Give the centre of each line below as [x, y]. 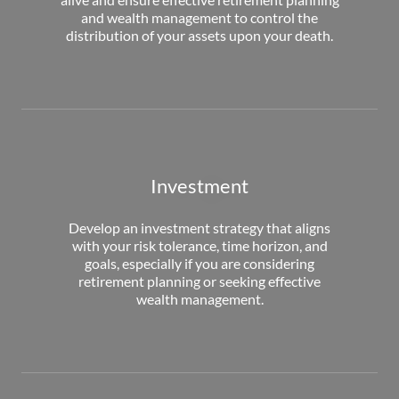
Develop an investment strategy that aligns [199, 227]
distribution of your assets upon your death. [199, 35]
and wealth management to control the [199, 17]
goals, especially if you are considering [199, 263]
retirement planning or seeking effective [199, 281]
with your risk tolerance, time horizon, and [199, 245]
